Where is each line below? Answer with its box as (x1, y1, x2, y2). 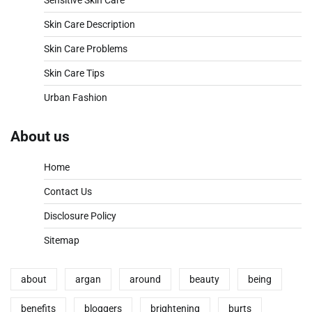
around (130, 273, 161, 285)
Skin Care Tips (44, 68, 104, 79)
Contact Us (44, 185, 92, 197)
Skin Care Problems (44, 43, 127, 55)
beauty (189, 273, 219, 285)
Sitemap (44, 234, 79, 246)
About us (10, 127, 70, 146)
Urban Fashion (44, 92, 107, 104)
